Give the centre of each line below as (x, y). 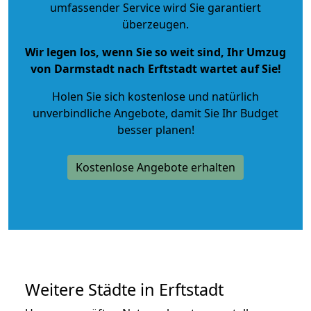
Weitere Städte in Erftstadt (124, 289)
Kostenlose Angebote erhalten (155, 167)
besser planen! (155, 129)
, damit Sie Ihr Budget (222, 113)
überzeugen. (155, 24)
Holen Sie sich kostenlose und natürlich (155, 96)
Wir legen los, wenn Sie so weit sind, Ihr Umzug (155, 52)
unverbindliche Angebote (99, 113)
